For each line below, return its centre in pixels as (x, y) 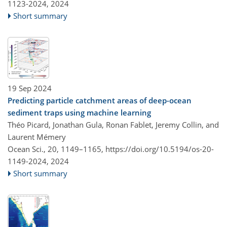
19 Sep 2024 (30, 88)
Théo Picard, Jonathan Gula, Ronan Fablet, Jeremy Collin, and (113, 125)
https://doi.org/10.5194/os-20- (160, 149)
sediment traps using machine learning (79, 112)
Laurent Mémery (37, 137)
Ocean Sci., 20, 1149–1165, (56, 149)
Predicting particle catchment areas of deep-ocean (100, 100)
